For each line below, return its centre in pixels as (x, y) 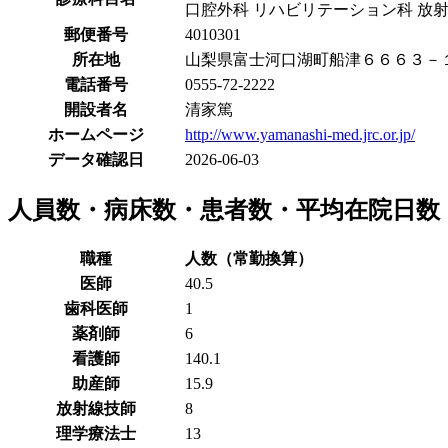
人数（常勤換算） (249, 258)
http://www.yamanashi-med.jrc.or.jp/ (300, 134)
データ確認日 (96, 159)
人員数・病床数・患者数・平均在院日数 (224, 209)
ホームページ (96, 134)
